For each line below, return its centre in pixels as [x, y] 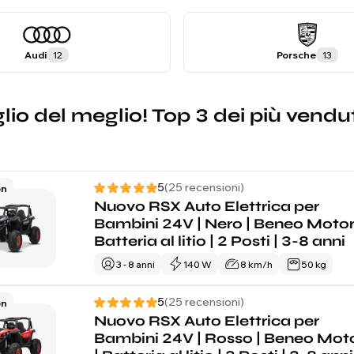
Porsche [296, 55]
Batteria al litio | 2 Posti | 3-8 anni [220, 241]
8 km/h [256, 264]
